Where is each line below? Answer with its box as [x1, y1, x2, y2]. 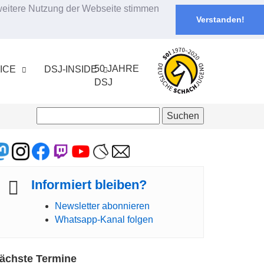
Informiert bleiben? [31, 177, 147, 192]
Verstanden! [196, 15, 245, 25]
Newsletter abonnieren [55, 201, 150, 211]
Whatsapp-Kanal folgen [55, 214, 153, 225]
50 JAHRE [94, 64, 139, 74]
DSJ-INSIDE [44, 64, 97, 74]
